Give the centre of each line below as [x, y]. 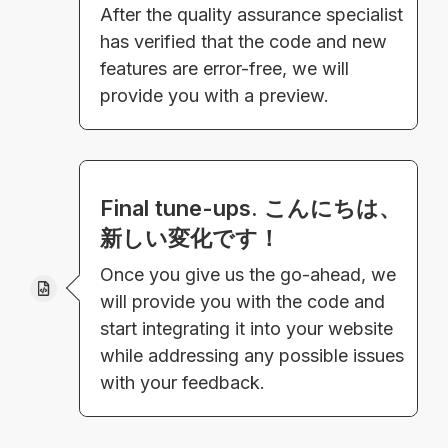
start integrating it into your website [246, 328]
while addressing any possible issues [252, 355]
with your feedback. [182, 382]
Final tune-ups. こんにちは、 [250, 207]
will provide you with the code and [242, 301]
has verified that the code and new [243, 41]
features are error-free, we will [224, 68]
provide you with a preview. [214, 95]
